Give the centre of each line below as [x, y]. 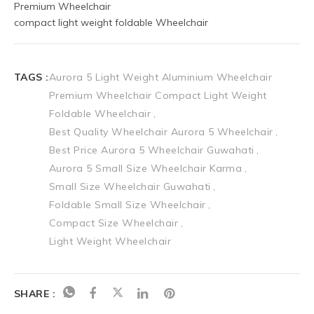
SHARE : [35, 293]
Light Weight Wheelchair [110, 241]
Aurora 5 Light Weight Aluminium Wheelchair [161, 77]
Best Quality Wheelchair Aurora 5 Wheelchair [161, 131]
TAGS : [32, 77]
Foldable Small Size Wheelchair [128, 204]
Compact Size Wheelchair [114, 223]
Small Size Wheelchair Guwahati [130, 186]
